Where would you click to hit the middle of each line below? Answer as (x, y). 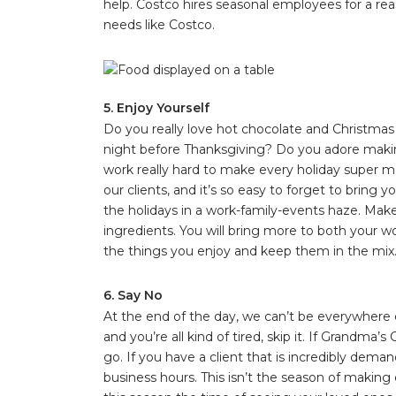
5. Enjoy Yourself (156, 108)
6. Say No (133, 295)
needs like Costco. (159, 25)
